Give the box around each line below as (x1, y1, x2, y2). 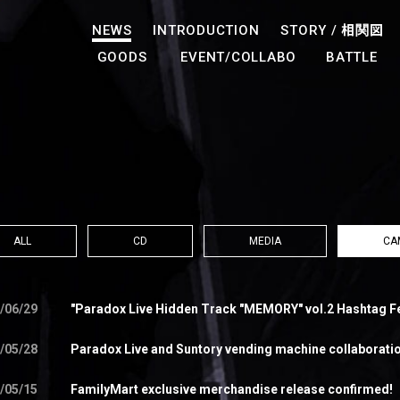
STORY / (280, 22, 342, 38)
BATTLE (326, 49, 378, 65)
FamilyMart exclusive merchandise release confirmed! (70, 382, 393, 396)
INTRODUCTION (153, 22, 260, 38)
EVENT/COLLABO (180, 49, 296, 65)
